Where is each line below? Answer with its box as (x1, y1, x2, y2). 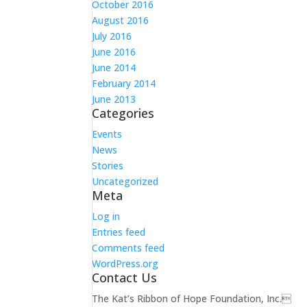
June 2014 (92, 61, 136, 74)
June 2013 (92, 93, 136, 106)
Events (92, 127, 123, 140)
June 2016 (92, 45, 136, 58)
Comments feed (92, 241, 165, 254)
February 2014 (92, 77, 156, 90)
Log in (92, 210, 121, 223)
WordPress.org (92, 257, 159, 270)
